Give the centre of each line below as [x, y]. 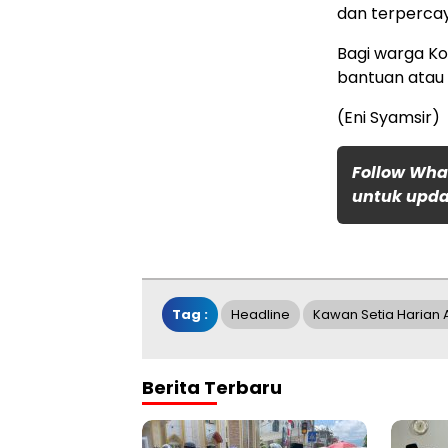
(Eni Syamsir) [388, 118]
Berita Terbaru [212, 388]
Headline [260, 315]
